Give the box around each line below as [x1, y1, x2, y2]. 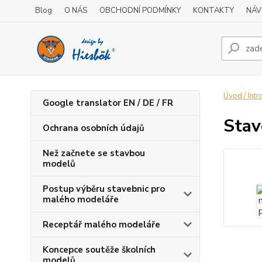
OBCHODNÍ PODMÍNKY [99, 5, 181, 16]
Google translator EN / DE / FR [43, 97, 173, 109]
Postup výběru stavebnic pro [43, 183, 165, 195]
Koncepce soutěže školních [43, 244, 156, 256]
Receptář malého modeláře [43, 219, 160, 230]
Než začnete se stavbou [43, 147, 145, 159]
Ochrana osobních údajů [43, 122, 144, 134]
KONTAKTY [193, 5, 234, 16]
